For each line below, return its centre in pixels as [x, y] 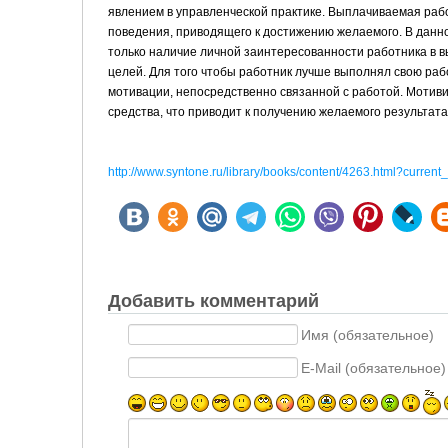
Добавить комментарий [213, 301]
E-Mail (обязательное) [373, 368]
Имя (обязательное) [367, 335]
